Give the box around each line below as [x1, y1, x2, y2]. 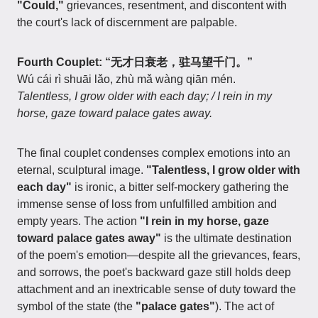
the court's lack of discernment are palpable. [17, 16, 237, 28]
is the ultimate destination [161, 232, 292, 244]
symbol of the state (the [17, 300, 136, 312]
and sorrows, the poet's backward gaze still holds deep [17, 266, 291, 278]
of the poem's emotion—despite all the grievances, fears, [17, 249, 300, 261]
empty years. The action [17, 215, 140, 227]
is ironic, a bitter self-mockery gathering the [72, 181, 289, 193]
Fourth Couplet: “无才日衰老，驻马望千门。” [17, 56, 253, 68]
